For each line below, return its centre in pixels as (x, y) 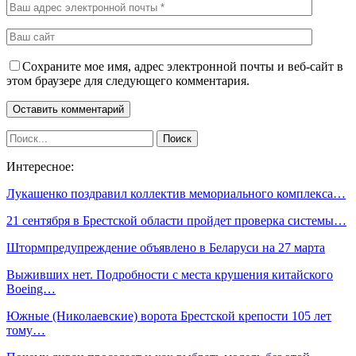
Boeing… (31, 288)
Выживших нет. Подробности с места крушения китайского (170, 274)
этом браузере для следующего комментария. (128, 80)
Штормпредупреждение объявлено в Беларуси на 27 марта (166, 247)
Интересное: (40, 166)
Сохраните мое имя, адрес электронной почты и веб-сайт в (183, 66)
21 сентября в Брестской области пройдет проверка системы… (176, 220)
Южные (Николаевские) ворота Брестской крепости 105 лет (169, 315)
